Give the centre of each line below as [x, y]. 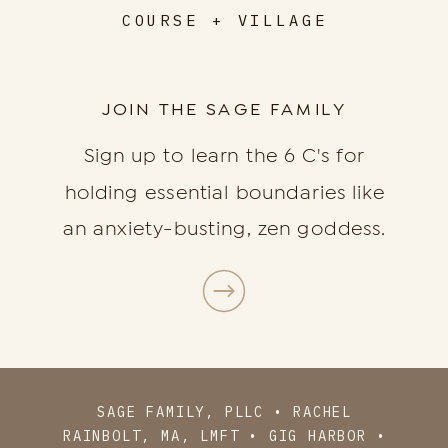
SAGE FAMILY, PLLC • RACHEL [225, 412]
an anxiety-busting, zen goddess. [225, 229]
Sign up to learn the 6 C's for [225, 156]
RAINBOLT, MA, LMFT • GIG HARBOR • [225, 436]
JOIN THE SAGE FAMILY [224, 108]
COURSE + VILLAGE [224, 21]
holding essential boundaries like [224, 192]
